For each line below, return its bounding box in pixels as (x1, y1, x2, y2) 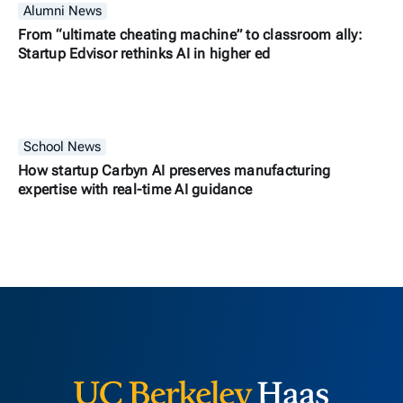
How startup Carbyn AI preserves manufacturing (18, 162, 331, 179)
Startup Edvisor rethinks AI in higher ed (18, 45, 270, 62)
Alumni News (23, 4, 102, 19)
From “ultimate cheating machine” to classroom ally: (18, 26, 363, 43)
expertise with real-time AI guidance (18, 181, 252, 198)
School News (23, 139, 101, 155)
